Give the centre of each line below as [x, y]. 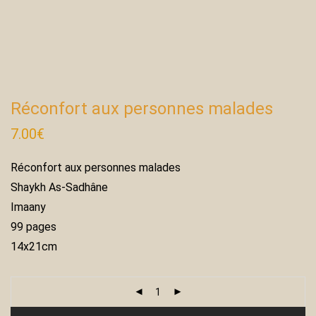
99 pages [34, 227]
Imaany [28, 207]
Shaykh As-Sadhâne [59, 187]
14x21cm [34, 247]
